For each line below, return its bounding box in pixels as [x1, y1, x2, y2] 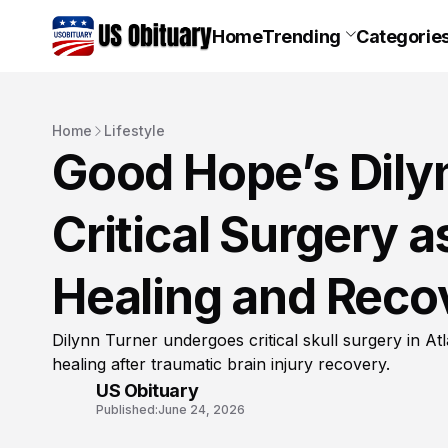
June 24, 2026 [158, 401, 245, 417]
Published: [96, 401, 158, 417]
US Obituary [96, 379, 199, 401]
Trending [262, 25, 341, 47]
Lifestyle [104, 122, 165, 139]
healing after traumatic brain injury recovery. [52, 354, 390, 375]
